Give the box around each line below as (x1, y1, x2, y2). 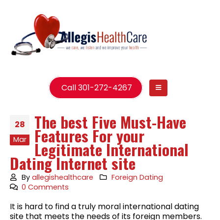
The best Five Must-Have (34, 110, 186, 133)
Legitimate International (34, 137, 189, 161)
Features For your (34, 124, 144, 147)
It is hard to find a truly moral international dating (10, 200, 199, 212)
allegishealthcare (32, 172, 94, 182)
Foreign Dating (111, 172, 163, 182)
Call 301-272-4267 (59, 82, 133, 93)
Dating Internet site (10, 151, 136, 174)
